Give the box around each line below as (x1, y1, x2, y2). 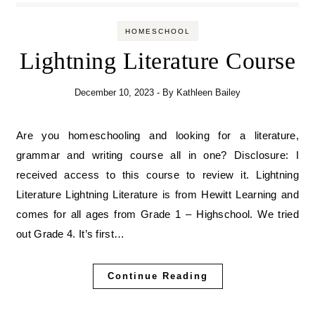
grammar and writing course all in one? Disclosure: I (16, 149, 299, 162)
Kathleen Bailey (176, 87, 240, 98)
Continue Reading (107, 271, 208, 282)
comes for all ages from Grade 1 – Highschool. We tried (16, 208, 299, 221)
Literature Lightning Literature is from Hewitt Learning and (16, 188, 299, 201)
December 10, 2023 (75, 87, 154, 98)
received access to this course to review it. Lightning (16, 169, 299, 181)
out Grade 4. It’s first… (16, 228, 125, 240)
